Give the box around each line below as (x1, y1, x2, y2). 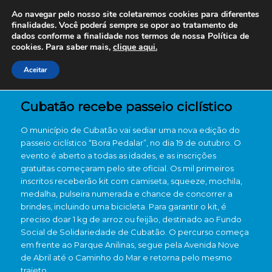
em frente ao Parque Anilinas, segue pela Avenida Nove (20, 240, 239, 250)
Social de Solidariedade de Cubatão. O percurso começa (20, 227, 249, 237)
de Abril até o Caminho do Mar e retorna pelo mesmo (20, 253, 232, 262)
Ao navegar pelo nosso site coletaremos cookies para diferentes (12, 8, 259, 20)
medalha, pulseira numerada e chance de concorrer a (20, 189, 233, 199)
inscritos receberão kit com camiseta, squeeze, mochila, (20, 176, 242, 186)
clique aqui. (113, 41, 157, 53)
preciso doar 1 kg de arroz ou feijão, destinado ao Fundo (20, 214, 242, 224)
